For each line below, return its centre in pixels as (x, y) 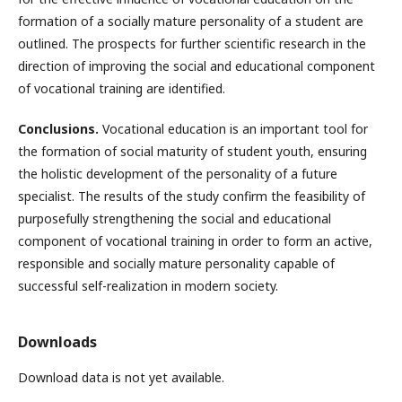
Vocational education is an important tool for (235, 128)
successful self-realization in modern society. (148, 285)
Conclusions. (60, 128)
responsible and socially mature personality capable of (176, 263)
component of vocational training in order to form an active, (195, 240)
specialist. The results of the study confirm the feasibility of (192, 196)
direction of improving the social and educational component (197, 66)
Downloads (57, 341)
